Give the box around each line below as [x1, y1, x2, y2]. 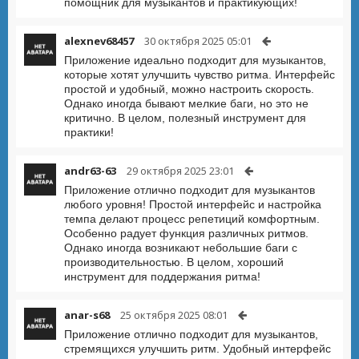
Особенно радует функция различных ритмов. [64, 227, 309, 240]
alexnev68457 [64, 34, 134, 48]
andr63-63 [64, 163, 116, 178]
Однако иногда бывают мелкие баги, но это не [64, 97, 309, 110]
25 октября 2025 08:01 [120, 308, 228, 322]
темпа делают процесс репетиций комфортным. [64, 212, 320, 225]
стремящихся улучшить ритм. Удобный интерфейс [64, 342, 331, 355]
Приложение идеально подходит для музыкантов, [64, 54, 326, 67]
